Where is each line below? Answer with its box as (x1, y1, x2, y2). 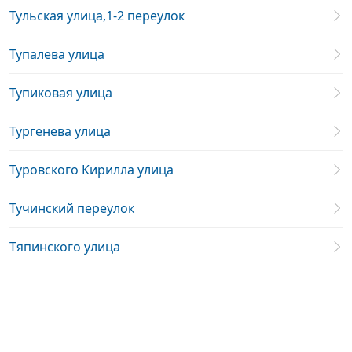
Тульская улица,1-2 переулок (9, 7, 185, 24)
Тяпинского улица (9, 238, 120, 255)
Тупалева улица (9, 46, 104, 63)
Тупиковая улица (9, 84, 112, 101)
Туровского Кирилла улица (9, 161, 174, 178)
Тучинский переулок (9, 200, 134, 217)
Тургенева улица (9, 123, 111, 140)
